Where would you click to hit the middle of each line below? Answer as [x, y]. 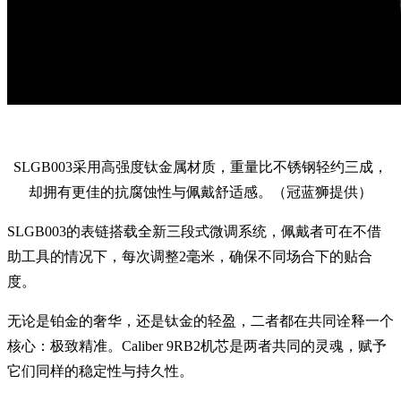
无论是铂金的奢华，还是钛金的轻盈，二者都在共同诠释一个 [200, 321]
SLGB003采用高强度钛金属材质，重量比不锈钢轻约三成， [200, 167]
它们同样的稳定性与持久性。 [100, 371]
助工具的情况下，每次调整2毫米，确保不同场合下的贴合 [190, 257]
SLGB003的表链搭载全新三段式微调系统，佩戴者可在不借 [194, 232]
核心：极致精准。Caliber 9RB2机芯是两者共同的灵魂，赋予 [197, 346]
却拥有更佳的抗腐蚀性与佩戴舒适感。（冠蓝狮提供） [200, 192]
